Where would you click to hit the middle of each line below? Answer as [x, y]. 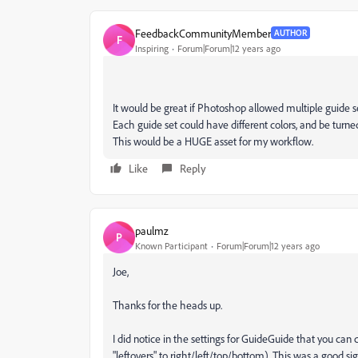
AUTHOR [290, 33]
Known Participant [171, 245]
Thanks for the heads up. [167, 305]
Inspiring [152, 48]
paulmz [152, 230]
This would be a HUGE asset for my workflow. [213, 141]
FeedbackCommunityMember [203, 33]
